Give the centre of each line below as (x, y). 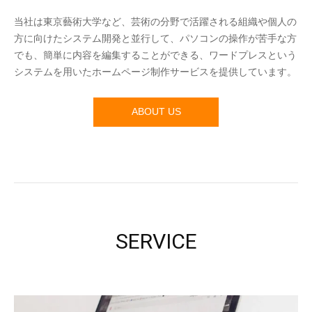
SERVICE (156, 241)
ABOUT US (156, 112)
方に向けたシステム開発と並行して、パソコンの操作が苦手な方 (155, 38)
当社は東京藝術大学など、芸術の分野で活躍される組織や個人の (155, 22)
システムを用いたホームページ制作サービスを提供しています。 (155, 72)
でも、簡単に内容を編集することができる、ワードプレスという (155, 55)
